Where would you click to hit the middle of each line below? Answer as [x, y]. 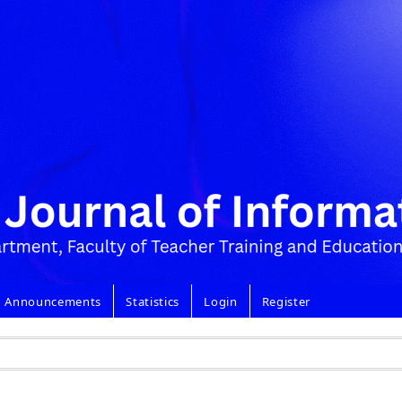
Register [286, 301]
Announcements [53, 301]
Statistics [153, 301]
